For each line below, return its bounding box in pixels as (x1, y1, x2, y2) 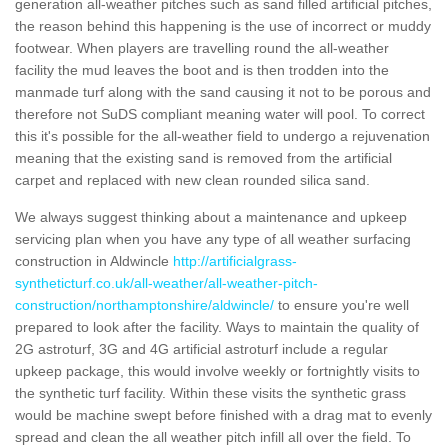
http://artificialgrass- (173, 252, 297, 269)
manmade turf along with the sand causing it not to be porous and (15, 83, 431, 100)
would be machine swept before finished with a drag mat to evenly (15, 406, 432, 423)
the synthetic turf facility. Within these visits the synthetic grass (15, 384, 406, 401)
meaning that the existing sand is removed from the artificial (15, 149, 392, 166)
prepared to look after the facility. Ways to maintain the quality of (15, 318, 419, 335)
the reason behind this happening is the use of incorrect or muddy (15, 17, 431, 34)
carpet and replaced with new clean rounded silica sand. (15, 171, 370, 188)
